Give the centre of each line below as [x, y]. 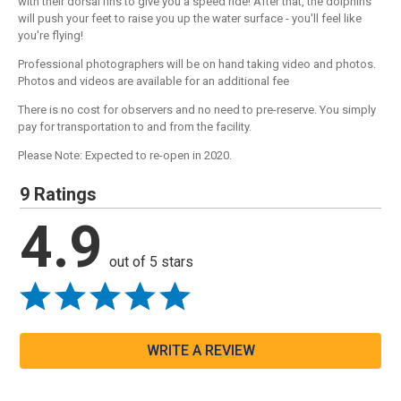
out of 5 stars [152, 262]
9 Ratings [59, 195]
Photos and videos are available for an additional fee [154, 81]
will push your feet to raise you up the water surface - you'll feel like [190, 19]
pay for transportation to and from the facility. [135, 127]
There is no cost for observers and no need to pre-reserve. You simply [197, 110]
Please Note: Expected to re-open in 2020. [125, 156]
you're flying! [51, 36]
